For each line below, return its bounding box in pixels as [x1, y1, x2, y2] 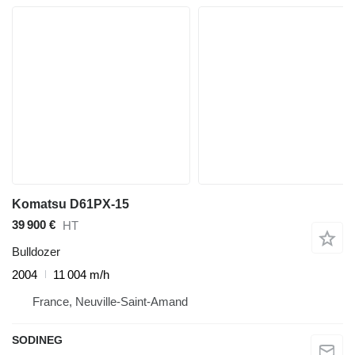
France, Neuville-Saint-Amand [32, 294, 188, 308]
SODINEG [12, 333, 63, 346]
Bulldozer [12, 244, 60, 258]
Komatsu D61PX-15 [12, 197, 129, 211]
